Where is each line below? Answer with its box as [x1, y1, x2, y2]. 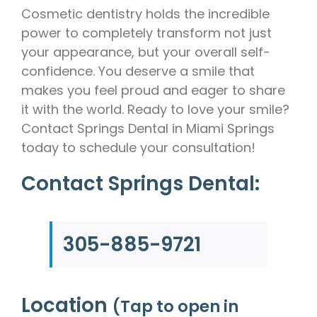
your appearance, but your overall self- [21, 42, 270, 61]
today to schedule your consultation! [21, 138, 255, 156]
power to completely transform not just [21, 23, 272, 42]
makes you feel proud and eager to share [21, 81, 285, 99]
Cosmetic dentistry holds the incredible [21, 4, 270, 23]
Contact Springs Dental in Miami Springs [21, 119, 275, 137]
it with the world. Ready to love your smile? [21, 100, 289, 118]
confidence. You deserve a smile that [21, 62, 255, 80]
